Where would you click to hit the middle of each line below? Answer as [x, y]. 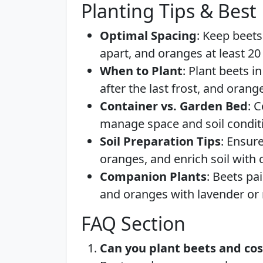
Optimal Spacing [148, 36]
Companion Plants [153, 176]
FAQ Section [133, 223]
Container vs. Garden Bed [174, 106]
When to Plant [141, 71]
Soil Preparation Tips [160, 141]
